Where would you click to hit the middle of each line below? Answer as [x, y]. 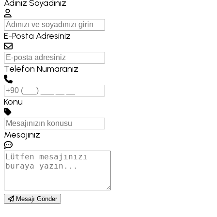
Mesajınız [22, 135]
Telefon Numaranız [41, 69]
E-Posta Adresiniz [37, 36]
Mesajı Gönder [37, 199]
